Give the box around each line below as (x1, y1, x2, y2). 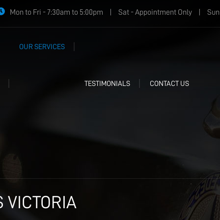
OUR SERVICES (19, 43, 65, 51)
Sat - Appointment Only (117, 8, 193, 16)
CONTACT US (150, 80, 189, 87)
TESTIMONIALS (84, 80, 130, 87)
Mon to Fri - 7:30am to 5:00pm (10, 8, 105, 16)
